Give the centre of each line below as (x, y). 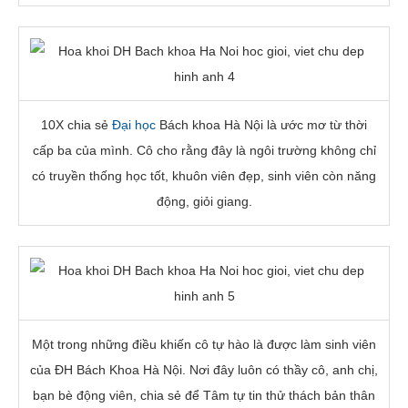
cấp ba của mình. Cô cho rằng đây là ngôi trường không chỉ (204, 150)
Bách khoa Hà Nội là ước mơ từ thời (261, 124)
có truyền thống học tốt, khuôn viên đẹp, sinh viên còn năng (204, 175)
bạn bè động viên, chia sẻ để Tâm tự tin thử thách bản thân (204, 395)
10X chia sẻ (76, 124)
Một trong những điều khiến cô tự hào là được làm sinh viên (204, 344)
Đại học (134, 124)
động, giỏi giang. (204, 201)
